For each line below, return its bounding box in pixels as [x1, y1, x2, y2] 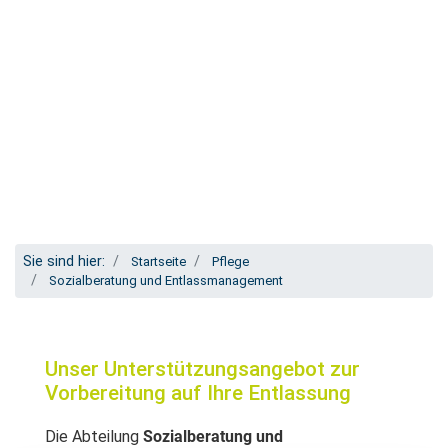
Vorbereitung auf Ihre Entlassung [45, 380, 351, 405]
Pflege [212, 253, 249, 269]
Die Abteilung [45, 426, 139, 446]
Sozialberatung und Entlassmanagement [49, 272, 283, 288]
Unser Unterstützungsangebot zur [45, 356, 360, 381]
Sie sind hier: [23, 252, 105, 270]
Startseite [131, 253, 186, 269]
